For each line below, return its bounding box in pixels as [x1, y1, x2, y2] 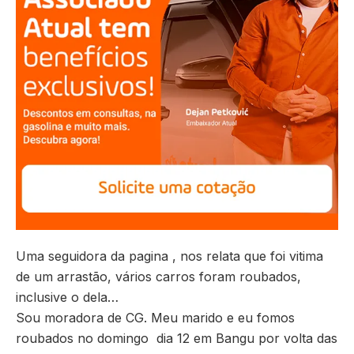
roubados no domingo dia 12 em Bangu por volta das [16, 330, 337, 346]
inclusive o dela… [16, 288, 119, 305]
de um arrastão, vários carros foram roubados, [16, 268, 301, 284]
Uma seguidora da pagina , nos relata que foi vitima [16, 247, 323, 264]
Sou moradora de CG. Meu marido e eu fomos [16, 309, 295, 326]
